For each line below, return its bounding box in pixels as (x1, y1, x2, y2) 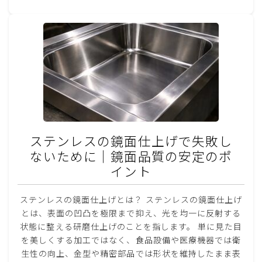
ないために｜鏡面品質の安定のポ (30, 146, 232, 165)
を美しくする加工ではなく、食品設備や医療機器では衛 (20, 234, 242, 246)
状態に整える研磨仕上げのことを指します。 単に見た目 (20, 220, 242, 233)
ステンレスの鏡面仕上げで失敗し (30, 131, 232, 150)
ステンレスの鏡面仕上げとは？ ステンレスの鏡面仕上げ (19, 194, 243, 206)
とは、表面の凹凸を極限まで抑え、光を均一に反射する (20, 207, 242, 219)
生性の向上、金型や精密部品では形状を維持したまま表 (20, 247, 242, 260)
